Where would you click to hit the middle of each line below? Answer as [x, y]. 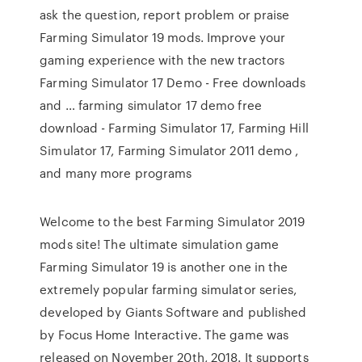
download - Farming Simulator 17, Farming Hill [174, 128]
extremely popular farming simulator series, [168, 289]
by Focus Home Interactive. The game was [164, 335]
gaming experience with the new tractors [162, 60]
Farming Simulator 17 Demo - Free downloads [173, 82]
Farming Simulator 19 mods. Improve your [163, 37]
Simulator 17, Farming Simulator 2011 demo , [169, 150]
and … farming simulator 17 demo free [151, 105]
